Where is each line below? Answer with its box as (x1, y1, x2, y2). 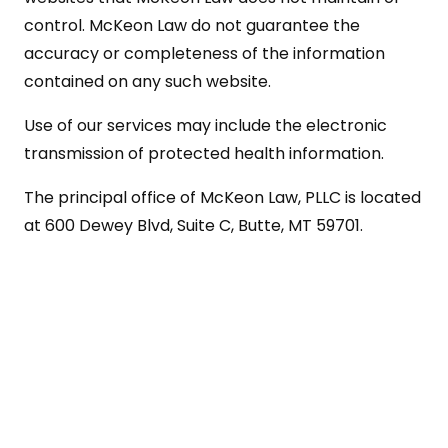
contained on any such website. (24, 69, 271, 93)
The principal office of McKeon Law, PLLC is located (24, 185, 421, 209)
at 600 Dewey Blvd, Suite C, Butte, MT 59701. (24, 213, 363, 237)
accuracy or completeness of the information (24, 41, 385, 65)
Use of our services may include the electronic (24, 113, 387, 137)
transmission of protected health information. (24, 141, 384, 165)
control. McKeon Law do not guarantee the (24, 13, 360, 37)
